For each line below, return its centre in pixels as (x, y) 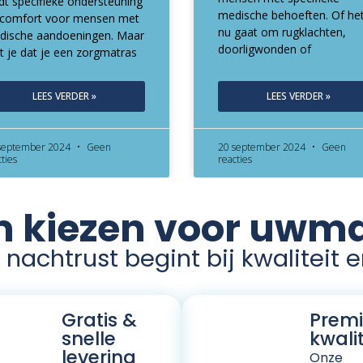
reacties (235, 159)
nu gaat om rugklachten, (282, 32)
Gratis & (99, 320)
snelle (88, 338)
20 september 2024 (263, 147)
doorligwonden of (264, 49)
